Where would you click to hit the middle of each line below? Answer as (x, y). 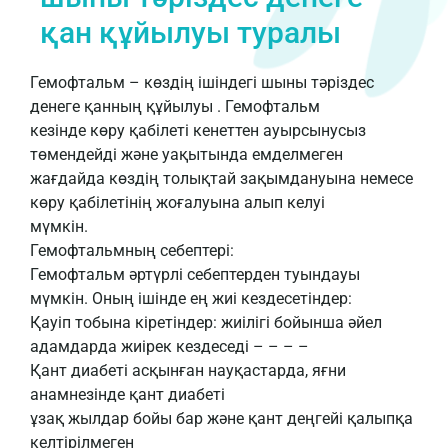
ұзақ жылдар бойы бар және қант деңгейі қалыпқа (221, 418)
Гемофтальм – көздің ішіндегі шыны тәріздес (202, 82)
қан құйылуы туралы (190, 32)
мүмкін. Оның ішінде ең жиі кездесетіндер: (191, 298)
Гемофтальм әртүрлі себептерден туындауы (195, 274)
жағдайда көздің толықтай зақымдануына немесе (221, 178)
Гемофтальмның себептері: (132, 250)
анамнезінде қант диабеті (127, 394)
